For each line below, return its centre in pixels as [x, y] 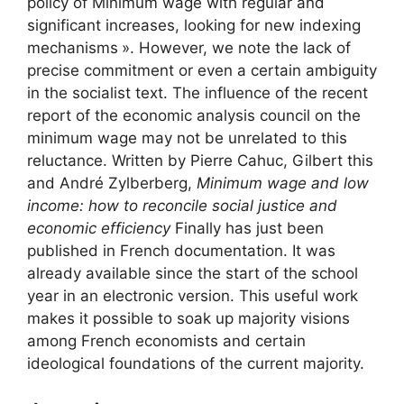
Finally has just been [249, 228]
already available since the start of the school [193, 273]
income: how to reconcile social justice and [182, 205]
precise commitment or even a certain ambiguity [202, 70]
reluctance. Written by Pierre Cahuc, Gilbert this [200, 160]
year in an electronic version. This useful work [193, 295]
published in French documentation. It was [181, 250]
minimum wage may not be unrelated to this [187, 138]
